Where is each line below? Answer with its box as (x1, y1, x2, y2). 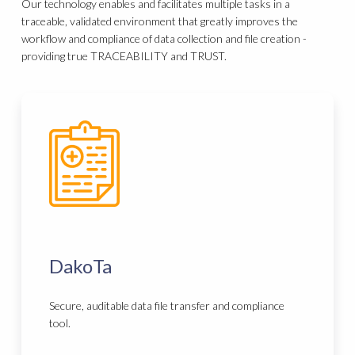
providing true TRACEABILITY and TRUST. (21, 49, 227, 63)
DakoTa (49, 254, 113, 278)
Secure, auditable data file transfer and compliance (49, 299, 285, 313)
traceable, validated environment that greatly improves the (21, 14, 299, 29)
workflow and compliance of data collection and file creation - (21, 32, 307, 46)
